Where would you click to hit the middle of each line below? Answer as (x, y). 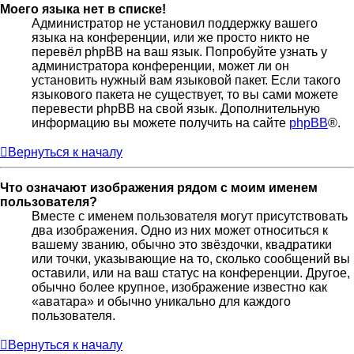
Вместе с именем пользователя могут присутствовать (190, 217)
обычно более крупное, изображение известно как (179, 288)
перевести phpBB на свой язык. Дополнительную (176, 109)
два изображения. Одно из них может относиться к (180, 231)
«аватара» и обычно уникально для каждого (161, 302)
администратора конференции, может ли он (160, 66)
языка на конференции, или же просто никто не (171, 38)
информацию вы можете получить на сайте (160, 123)
